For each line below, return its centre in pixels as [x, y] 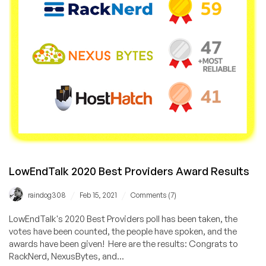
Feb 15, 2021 [98, 195]
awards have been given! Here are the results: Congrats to [123, 244]
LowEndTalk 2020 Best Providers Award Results [129, 171]
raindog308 [47, 195]
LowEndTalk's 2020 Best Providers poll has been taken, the [123, 219]
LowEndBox [82, 14]
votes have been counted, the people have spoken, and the [123, 232]
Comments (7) [153, 195]
